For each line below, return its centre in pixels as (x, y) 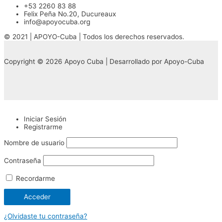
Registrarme (43, 127)
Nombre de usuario (34, 143)
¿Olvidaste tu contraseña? (46, 216)
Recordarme (34, 178)
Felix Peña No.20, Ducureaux (70, 14)
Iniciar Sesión (45, 119)
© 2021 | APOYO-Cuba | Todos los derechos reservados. (94, 36)
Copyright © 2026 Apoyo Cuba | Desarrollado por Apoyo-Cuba (104, 61)
